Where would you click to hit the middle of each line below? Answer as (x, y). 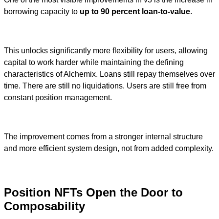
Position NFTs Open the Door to (93, 193)
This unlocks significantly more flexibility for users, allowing (106, 50)
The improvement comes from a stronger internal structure (103, 136)
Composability (44, 206)
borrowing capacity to (42, 11)
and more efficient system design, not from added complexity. (109, 148)
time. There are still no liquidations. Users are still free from (105, 86)
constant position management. (58, 97)
